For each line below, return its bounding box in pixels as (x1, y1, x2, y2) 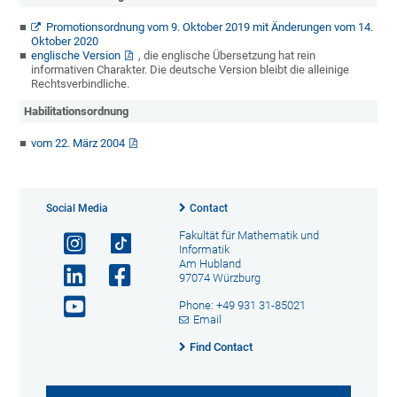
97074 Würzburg (178, 271, 261, 285)
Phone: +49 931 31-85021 (178, 299, 306, 313)
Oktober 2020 (31, 35, 99, 49)
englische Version (31, 49, 121, 63)
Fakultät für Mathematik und (178, 229, 319, 243)
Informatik (178, 243, 230, 257)
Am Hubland (178, 257, 241, 271)
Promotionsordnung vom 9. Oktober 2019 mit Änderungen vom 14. (46, 20, 374, 35)
